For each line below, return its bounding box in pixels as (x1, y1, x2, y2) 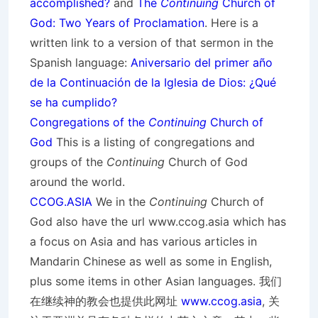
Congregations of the (30, 115, 148, 129)
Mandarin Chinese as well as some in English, (30, 254, 272, 268)
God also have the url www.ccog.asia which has (30, 214, 286, 229)
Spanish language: (30, 55, 131, 70)
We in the (92, 194, 149, 209)
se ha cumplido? (30, 95, 117, 109)
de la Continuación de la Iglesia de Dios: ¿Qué (30, 75, 276, 89)
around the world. (30, 175, 125, 189)
